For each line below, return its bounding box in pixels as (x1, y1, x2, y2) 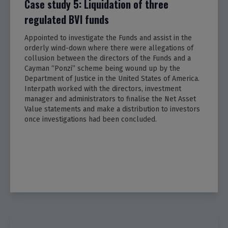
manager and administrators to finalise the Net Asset (24, 95, 196, 104)
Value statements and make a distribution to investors (24, 105, 200, 114)
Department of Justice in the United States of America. (24, 74, 199, 83)
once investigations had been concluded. (24, 115, 157, 124)
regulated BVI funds (24, 12, 109, 27)
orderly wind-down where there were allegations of (24, 44, 193, 53)
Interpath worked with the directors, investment (24, 84, 181, 94)
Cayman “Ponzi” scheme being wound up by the (24, 64, 180, 73)
